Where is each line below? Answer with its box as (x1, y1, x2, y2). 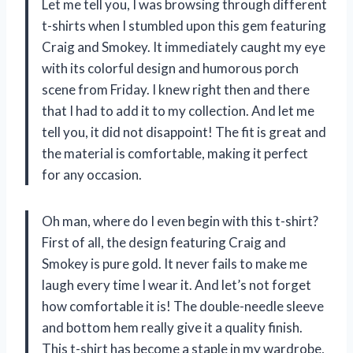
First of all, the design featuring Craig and (42, 233, 286, 251)
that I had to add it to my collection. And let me (42, 102, 314, 119)
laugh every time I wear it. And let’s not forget (42, 276, 311, 293)
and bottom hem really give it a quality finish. (42, 318, 303, 336)
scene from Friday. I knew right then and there (42, 80, 310, 98)
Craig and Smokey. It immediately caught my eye (42, 38, 325, 55)
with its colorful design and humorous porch (42, 59, 299, 76)
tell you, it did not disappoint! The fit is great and (42, 123, 326, 140)
